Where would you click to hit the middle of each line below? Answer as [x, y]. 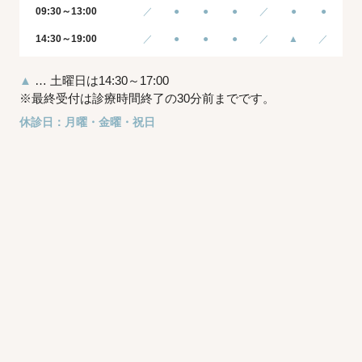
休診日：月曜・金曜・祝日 [87, 122]
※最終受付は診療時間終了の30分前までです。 [147, 98]
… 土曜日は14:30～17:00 [100, 80]
